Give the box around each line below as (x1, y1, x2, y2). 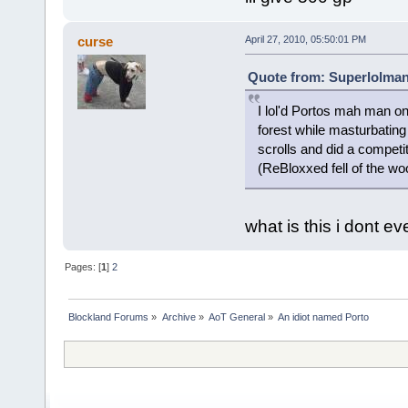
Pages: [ (65, 261, 102, 273)
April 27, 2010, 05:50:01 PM (244, 34, 366, 46)
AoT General (208, 311, 265, 323)
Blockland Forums (68, 311, 149, 323)
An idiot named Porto (278, 311, 370, 323)
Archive (161, 311, 196, 323)
